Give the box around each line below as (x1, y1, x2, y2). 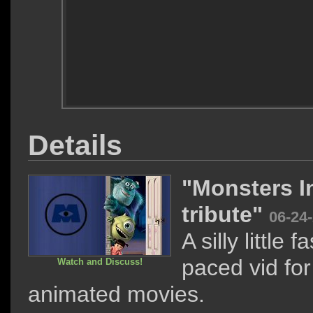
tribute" (182, 202, 269, 227)
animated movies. (28, 282, 205, 307)
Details (28, 129, 122, 161)
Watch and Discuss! (57, 256, 143, 267)
